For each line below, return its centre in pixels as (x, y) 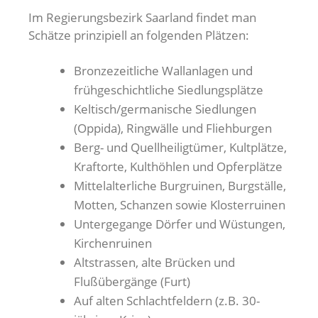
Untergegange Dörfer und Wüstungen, (180, 224)
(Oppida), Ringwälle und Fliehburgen (173, 128)
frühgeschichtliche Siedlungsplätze (169, 90)
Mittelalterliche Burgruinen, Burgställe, (180, 186)
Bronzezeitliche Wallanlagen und (163, 71)
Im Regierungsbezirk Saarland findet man (142, 18)
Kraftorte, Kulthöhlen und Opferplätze (178, 167)
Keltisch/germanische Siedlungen (165, 109)
